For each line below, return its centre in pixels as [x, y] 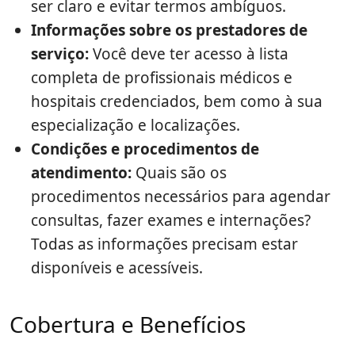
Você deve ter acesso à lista [189, 54]
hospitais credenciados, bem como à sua [177, 102]
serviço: [60, 54]
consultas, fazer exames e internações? [171, 221]
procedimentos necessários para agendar [181, 197]
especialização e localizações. [136, 126]
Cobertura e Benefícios [128, 324]
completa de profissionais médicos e [162, 78]
